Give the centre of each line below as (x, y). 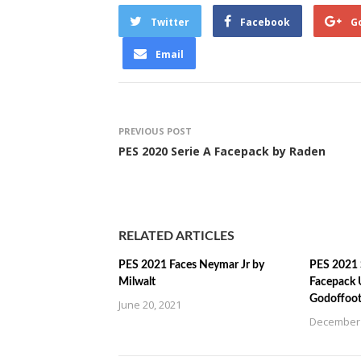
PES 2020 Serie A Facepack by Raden (222, 151)
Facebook (265, 22)
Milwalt (137, 282)
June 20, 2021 (150, 305)
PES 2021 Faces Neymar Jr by (191, 265)
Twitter (170, 22)
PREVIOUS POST (155, 131)
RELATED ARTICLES (176, 236)
